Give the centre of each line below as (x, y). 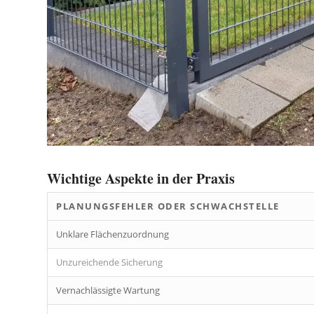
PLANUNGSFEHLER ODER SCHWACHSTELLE (168, 206)
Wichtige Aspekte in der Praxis (141, 178)
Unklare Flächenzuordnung (112, 234)
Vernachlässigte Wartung (108, 290)
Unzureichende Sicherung (109, 262)
